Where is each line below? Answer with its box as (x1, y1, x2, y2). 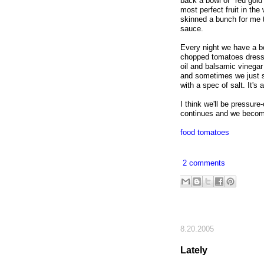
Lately (180, 244, 207, 255)
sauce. (180, 24, 203, 34)
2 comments (182, 159, 225, 168)
